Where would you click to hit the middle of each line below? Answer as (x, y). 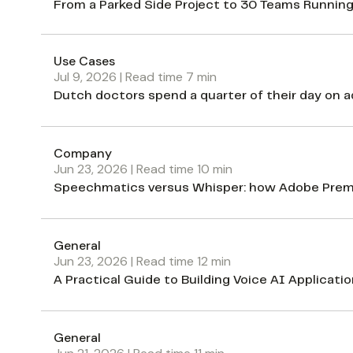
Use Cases (84, 61)
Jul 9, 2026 (85, 76)
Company (83, 153)
